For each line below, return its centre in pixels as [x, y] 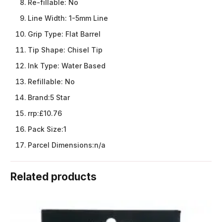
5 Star [60, 98]
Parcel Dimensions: [61, 145]
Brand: [39, 98]
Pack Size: [46, 129]
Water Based [83, 66]
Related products [54, 177]
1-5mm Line [88, 18]
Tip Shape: [48, 50]
